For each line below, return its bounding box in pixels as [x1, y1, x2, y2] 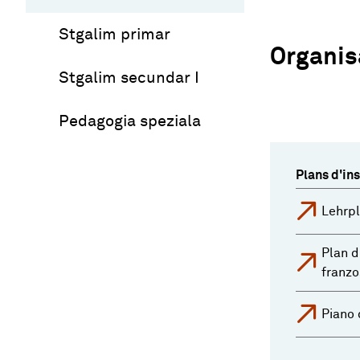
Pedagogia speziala [59, 112, 201, 129]
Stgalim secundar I [59, 69, 199, 86]
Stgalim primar [59, 26, 170, 43]
